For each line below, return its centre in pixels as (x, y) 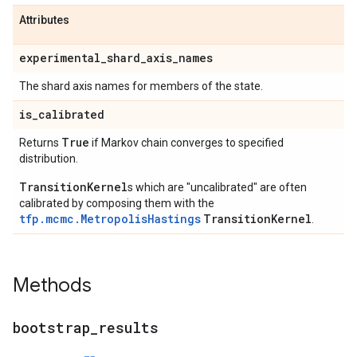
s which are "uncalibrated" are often (217, 187)
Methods (52, 285)
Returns (40, 143)
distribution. (49, 159)
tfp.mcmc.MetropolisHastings (110, 219)
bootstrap (51, 328)
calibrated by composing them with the (117, 203)
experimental (60, 58)
